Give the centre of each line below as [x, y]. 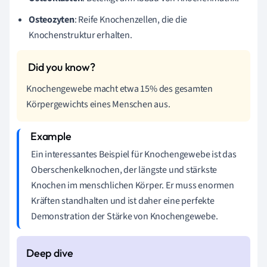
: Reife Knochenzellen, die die [131, 20]
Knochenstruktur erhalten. [80, 35]
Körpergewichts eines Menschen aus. [98, 104]
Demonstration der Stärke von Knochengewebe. [125, 216]
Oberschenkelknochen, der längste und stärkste [124, 170]
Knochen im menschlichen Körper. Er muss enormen [133, 185]
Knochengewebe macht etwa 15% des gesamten [119, 89]
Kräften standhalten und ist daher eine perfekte [123, 201]
